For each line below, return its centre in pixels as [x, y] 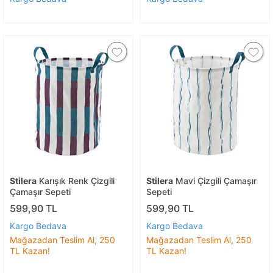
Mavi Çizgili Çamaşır [215, 181]
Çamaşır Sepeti [40, 192]
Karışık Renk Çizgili [76, 181]
